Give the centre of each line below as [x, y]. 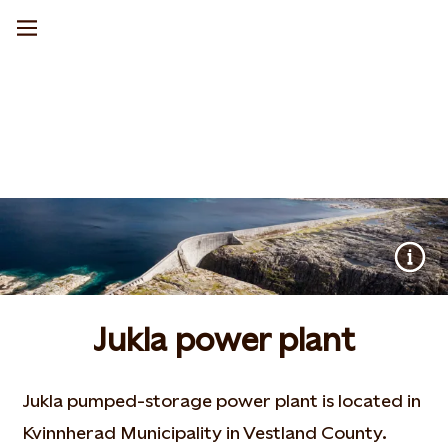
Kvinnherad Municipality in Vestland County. [205, 432]
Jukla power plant [224, 340]
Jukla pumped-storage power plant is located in [222, 400]
